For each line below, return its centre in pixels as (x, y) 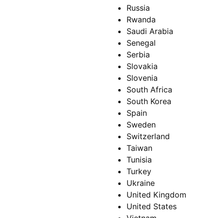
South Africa (149, 90)
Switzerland (148, 136)
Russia (138, 8)
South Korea (149, 101)
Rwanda (141, 20)
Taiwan (139, 148)
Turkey (139, 172)
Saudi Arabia (150, 31)
